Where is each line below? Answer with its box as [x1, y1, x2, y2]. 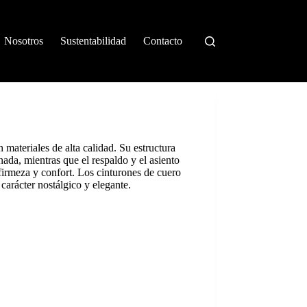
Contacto [143, 35, 183, 47]
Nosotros [4, 35, 44, 47]
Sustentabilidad [60, 35, 127, 47]
